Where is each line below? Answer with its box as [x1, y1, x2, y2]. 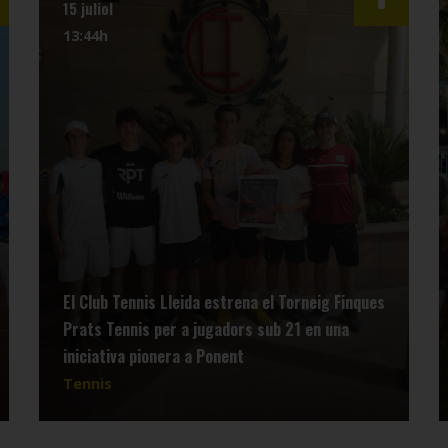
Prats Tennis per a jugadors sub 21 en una [63, 316, 349, 341]
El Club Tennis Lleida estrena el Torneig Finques [63, 289, 385, 314]
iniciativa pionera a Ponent [63, 343, 244, 368]
